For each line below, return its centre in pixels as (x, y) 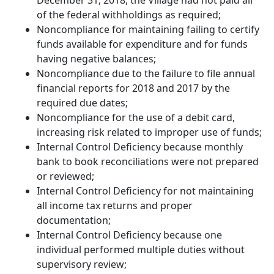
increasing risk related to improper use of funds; (149, 132)
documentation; (74, 220)
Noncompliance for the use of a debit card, (136, 118)
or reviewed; (65, 176)
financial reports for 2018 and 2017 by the (133, 88)
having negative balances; (96, 59)
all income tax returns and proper (115, 206)
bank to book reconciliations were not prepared (148, 162)
